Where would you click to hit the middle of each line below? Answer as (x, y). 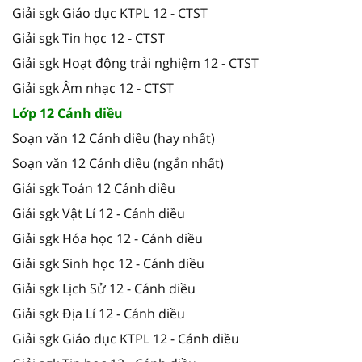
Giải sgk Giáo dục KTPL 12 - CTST (110, 13)
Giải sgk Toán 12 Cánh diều (94, 188)
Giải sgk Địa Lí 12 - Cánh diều (99, 313)
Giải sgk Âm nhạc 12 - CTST (93, 88)
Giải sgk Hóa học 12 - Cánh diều (107, 238)
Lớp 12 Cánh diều (67, 113)
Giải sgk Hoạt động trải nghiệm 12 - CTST (135, 63)
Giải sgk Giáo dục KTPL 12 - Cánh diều (126, 338)
